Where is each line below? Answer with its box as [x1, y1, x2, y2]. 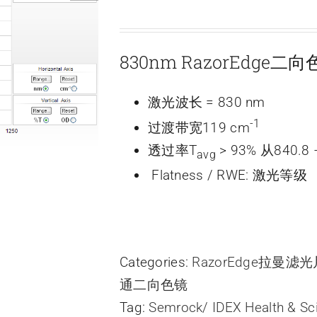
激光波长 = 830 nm [148, 94, 265, 110]
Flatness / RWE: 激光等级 [148, 167, 307, 184]
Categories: [120, 254, 192, 271]
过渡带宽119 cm [148, 120, 250, 137]
